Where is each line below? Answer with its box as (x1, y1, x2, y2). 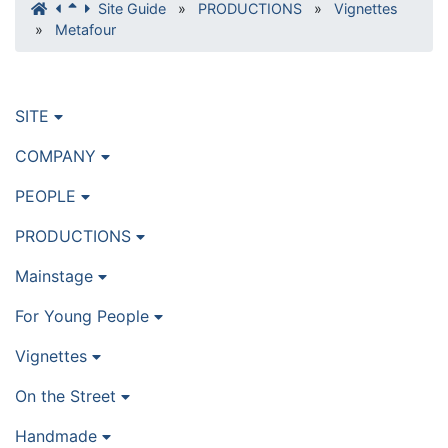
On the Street (15, 385, 121, 406)
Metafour (55, 20, 116, 38)
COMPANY (15, 145, 101, 166)
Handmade (15, 425, 102, 446)
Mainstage (15, 265, 98, 286)
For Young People (15, 305, 154, 326)
